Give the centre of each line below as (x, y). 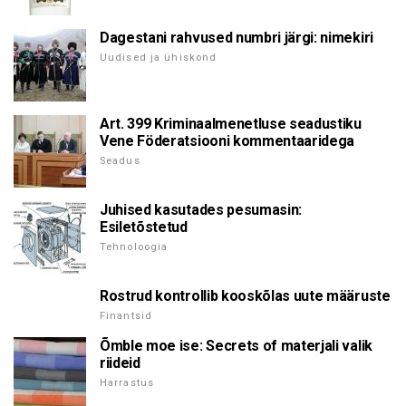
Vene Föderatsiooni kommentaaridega (227, 140)
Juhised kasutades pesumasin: (201, 209)
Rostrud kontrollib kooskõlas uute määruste (245, 295)
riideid (120, 362)
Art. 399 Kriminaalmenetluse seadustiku (231, 123)
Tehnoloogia (134, 246)
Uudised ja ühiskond (159, 57)
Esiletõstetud (144, 227)
